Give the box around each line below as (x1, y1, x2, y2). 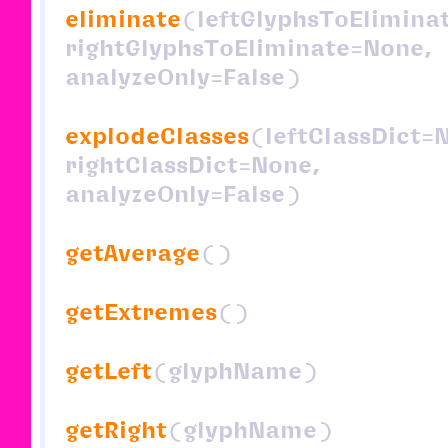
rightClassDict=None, (65, 152, 321, 177)
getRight (65, 417, 167, 442)
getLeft (65, 358, 152, 383)
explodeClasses (65, 123, 249, 148)
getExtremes (65, 299, 217, 324)
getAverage (65, 240, 200, 265)
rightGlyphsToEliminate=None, (65, 35, 433, 60)
